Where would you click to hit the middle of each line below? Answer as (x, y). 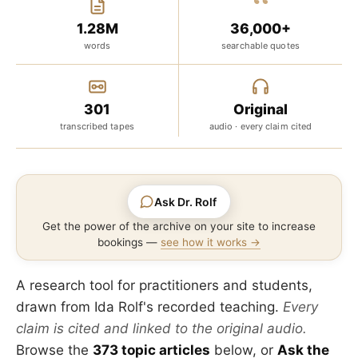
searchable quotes (261, 46)
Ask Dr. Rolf (185, 201)
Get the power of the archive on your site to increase (179, 226)
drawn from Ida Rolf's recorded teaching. (149, 307)
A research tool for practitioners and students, (164, 285)
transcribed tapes (97, 126)
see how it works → (211, 242)
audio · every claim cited (261, 126)
